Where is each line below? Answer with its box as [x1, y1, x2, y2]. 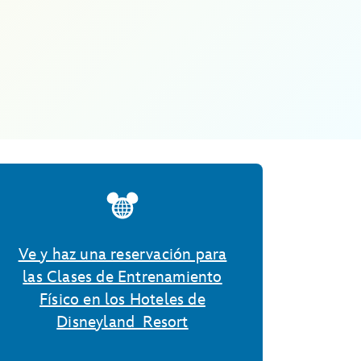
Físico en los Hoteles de [39, 290, 205, 309]
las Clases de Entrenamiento [23, 268, 222, 287]
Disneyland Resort [56, 313, 189, 332]
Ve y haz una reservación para [18, 245, 227, 264]
